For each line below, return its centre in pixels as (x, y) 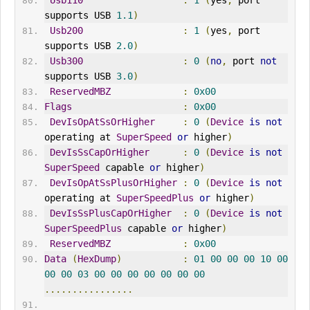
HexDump (97, 259)
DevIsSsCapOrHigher (99, 153)
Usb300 (66, 61)
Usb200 (66, 31)
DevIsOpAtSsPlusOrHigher (113, 183)
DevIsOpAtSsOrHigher (102, 122)
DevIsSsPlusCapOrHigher (110, 213)
